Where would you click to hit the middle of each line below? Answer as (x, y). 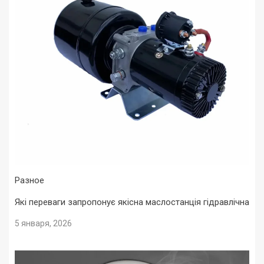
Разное (29, 181)
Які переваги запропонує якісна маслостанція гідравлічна (132, 202)
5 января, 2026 (43, 224)
